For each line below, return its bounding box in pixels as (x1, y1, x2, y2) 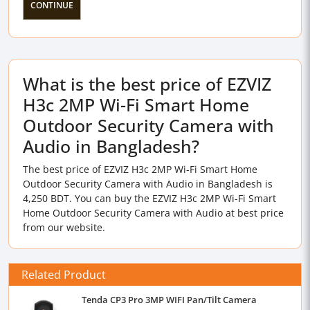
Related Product (21, 266, 106, 282)
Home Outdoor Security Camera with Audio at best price (23, 206, 284, 219)
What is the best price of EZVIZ (23, 72, 271, 95)
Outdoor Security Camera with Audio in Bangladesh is (23, 177, 273, 190)
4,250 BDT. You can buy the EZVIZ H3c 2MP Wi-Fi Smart (23, 192, 276, 205)
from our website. (23, 221, 105, 234)
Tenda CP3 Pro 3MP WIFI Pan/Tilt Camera (82, 293, 257, 306)
